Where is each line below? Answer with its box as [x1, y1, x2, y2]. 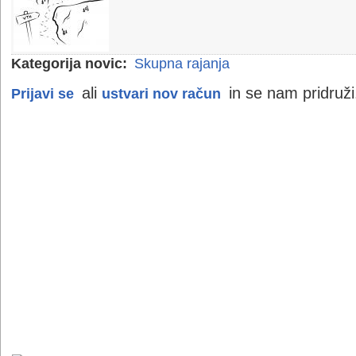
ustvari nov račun [102, 85, 221, 102]
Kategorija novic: [11, 56, 127, 72]
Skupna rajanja [134, 56, 230, 72]
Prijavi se [11, 85, 74, 102]
